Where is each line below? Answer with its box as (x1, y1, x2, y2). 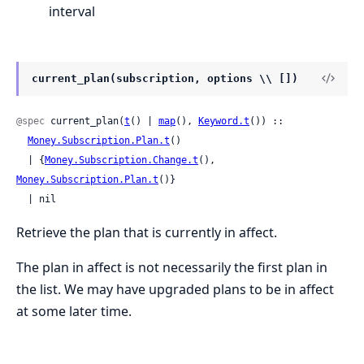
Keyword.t (198, 115, 249, 127)
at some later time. (16, 301, 132, 320)
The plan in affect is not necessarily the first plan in (16, 258, 327, 276)
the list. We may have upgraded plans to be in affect (16, 279, 334, 298)
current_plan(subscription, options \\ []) (32, 71, 298, 84)
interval (49, 2, 95, 20)
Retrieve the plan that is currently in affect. (16, 223, 277, 241)
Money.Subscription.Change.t (45, 154, 198, 166)
